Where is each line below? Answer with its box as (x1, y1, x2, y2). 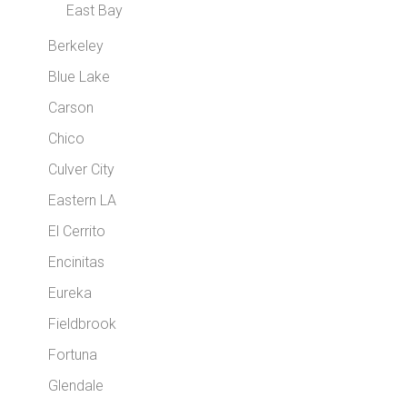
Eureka (48, 284, 93, 303)
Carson (48, 99, 94, 117)
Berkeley (48, 37, 104, 55)
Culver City (48, 161, 115, 179)
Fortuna (48, 346, 98, 364)
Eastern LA (48, 192, 117, 210)
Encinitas (48, 253, 105, 272)
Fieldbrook (48, 315, 117, 333)
